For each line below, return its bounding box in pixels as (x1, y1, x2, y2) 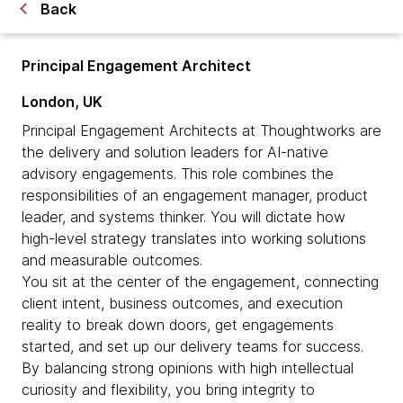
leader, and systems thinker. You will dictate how (22, 208, 345, 226)
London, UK (22, 93, 103, 111)
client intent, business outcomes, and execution (22, 294, 343, 312)
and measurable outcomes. (22, 251, 207, 269)
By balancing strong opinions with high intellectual (22, 359, 354, 377)
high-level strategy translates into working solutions (22, 229, 366, 247)
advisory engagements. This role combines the (22, 165, 334, 183)
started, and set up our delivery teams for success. (22, 337, 363, 355)
